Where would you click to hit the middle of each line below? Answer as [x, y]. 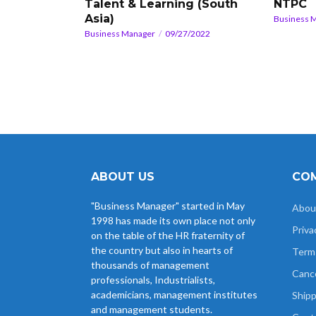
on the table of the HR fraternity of [168, 235]
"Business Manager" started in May [168, 205]
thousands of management [150, 265]
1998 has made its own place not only [173, 220]
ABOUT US [123, 176]
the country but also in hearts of [162, 250]
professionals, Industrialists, [153, 279]
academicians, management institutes [174, 294]
